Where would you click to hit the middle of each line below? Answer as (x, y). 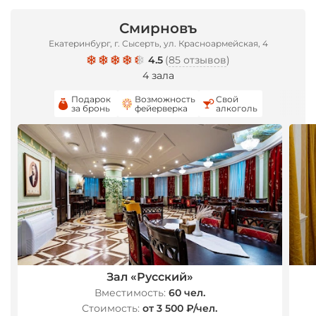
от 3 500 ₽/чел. (180, 308)
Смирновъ (158, 28)
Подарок (91, 99)
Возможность (165, 99)
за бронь (90, 108)
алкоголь (236, 108)
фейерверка (161, 108)
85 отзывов (197, 60)
